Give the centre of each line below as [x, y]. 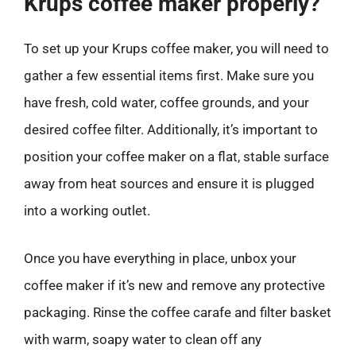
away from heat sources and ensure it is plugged [169, 184]
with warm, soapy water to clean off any [143, 339]
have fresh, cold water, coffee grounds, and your [166, 103]
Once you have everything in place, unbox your [160, 258]
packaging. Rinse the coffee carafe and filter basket [178, 312]
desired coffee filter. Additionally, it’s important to [171, 130]
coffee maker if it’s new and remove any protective [174, 285]
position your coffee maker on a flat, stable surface [176, 157]
